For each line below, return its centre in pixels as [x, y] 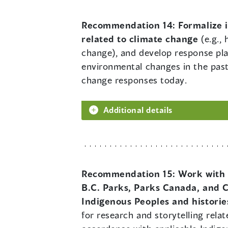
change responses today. [134, 80]
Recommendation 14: [130, 25]
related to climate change [140, 39]
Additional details [138, 110]
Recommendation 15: [130, 174]
